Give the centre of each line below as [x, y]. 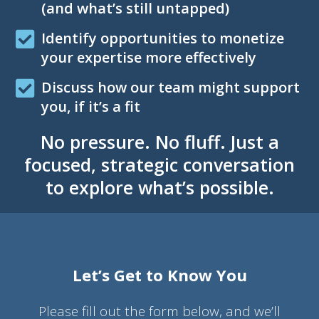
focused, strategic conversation [159, 164]
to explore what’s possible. [159, 187]
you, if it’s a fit [91, 106]
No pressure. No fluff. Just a [159, 141]
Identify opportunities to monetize [163, 38]
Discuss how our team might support [171, 87]
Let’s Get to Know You [159, 275]
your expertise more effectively [149, 57]
